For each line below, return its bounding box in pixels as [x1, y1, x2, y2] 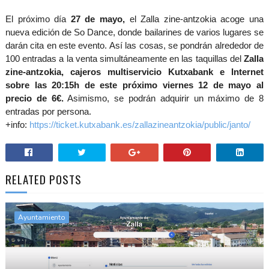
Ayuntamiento [17, 212, 65, 222]
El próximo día [5, 13, 71, 24]
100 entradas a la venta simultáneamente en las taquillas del [5, 53, 244, 64]
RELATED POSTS [5, 170, 82, 187]
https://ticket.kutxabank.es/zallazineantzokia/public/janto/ [29, 119, 250, 130]
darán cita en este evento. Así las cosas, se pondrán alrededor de [5, 40, 264, 50]
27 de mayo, [70, 13, 125, 24]
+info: [5, 119, 29, 130]
